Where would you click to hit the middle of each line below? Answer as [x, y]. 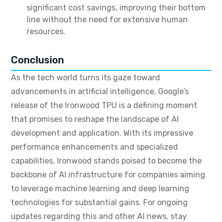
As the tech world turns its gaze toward [85, 78]
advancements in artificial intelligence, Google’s [100, 92]
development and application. [66, 133]
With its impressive [157, 133]
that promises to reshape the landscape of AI [95, 119]
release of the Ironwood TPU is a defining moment [104, 106]
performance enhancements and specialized [94, 147]
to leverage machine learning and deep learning [100, 189]
